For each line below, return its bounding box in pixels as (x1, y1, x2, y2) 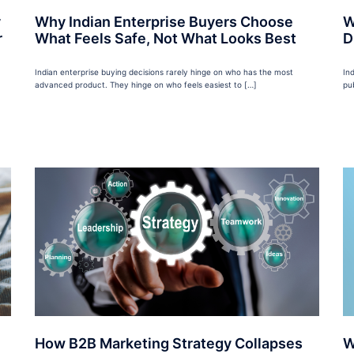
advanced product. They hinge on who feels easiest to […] (35, 80, 257, 90)
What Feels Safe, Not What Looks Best (35, 30, 296, 47)
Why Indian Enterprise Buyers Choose (35, 13, 293, 31)
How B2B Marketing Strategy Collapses (35, 335, 303, 352)
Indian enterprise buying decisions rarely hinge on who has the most (35, 67, 293, 77)
